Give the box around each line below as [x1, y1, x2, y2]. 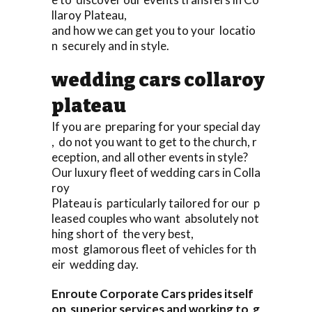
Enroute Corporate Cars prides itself [52, 286, 256, 301]
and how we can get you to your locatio [52, 22, 256, 38]
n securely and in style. [52, 38, 169, 53]
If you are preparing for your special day [52, 118, 260, 134]
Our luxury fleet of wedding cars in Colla [52, 164, 260, 180]
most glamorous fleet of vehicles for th [52, 241, 256, 256]
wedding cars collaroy [52, 68, 265, 91]
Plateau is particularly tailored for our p [52, 195, 260, 210]
